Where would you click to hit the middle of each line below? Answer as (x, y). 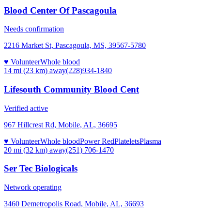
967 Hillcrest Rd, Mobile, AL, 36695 (61, 124)
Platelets (127, 141)
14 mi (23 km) (26, 71)
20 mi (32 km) (26, 150)
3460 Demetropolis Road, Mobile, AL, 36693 (74, 204)
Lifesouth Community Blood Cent (71, 89)
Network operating (33, 187)
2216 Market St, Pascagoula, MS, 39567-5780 (75, 46)
